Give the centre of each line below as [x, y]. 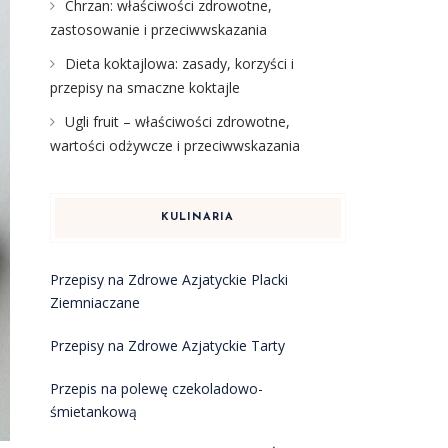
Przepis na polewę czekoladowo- [156, 388]
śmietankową [93, 411]
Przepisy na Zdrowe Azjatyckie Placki [168, 279]
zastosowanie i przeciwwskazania [158, 29]
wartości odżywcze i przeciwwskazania [174, 145]
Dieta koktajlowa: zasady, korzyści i [179, 63]
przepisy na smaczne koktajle [144, 87]
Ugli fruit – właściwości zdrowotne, [177, 121]
